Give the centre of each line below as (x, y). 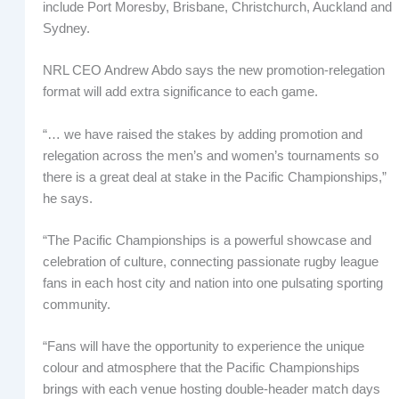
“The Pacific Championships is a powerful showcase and (207, 241)
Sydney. (66, 29)
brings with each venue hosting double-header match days (211, 390)
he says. (67, 198)
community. (76, 305)
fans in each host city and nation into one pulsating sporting (212, 284)
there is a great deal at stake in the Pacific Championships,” (214, 177)
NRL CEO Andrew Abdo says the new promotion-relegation (213, 71)
